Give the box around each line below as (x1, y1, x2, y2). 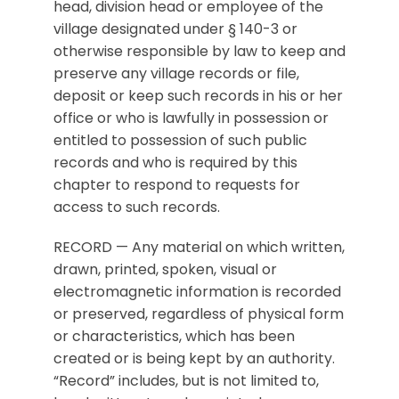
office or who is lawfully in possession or (53, 108, 329, 128)
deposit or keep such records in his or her (53, 85, 343, 106)
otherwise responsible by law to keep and (53, 41, 346, 61)
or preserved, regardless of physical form (53, 304, 344, 324)
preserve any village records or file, (53, 63, 299, 84)
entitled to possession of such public (53, 130, 307, 151)
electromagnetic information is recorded (53, 281, 341, 302)
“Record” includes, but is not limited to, (53, 370, 319, 391)
